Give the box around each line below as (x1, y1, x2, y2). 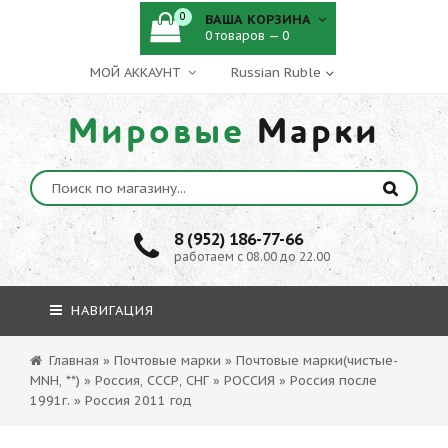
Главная (49, 352, 99, 369)
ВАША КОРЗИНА (205, 11, 315, 28)
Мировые (68, 108, 245, 156)
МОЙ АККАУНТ (89, 64, 185, 81)
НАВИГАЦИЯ (66, 302, 154, 319)
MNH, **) (30, 372, 80, 389)
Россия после (290, 372, 377, 389)
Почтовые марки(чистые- (236, 352, 398, 369)
